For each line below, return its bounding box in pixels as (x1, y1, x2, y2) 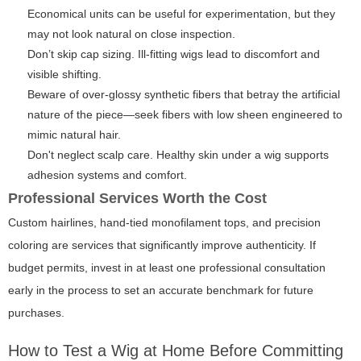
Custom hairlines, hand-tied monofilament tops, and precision (8, 216, 321, 230)
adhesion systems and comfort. (27, 168, 187, 182)
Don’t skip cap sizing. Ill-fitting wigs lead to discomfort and (27, 48, 320, 61)
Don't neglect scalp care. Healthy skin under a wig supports (27, 148, 329, 162)
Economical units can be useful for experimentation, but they (27, 7, 335, 21)
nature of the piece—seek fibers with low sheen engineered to (27, 108, 342, 122)
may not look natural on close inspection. (27, 27, 235, 41)
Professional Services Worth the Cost (8, 190, 267, 207)
